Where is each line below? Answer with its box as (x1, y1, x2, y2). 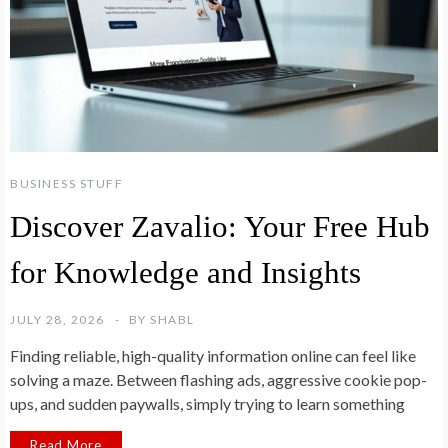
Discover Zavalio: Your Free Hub (10, 209, 430, 245)
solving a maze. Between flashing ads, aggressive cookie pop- (10, 370, 427, 390)
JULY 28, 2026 (10, 312, 105, 328)
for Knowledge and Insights (10, 255, 361, 291)
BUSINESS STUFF (10, 176, 123, 192)
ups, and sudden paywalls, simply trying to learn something (10, 394, 405, 414)
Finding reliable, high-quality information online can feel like (10, 346, 416, 366)
